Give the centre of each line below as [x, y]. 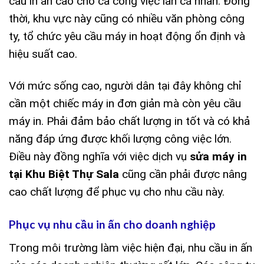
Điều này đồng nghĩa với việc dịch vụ [99, 157]
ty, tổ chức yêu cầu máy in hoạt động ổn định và [127, 36]
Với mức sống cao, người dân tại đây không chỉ [125, 86]
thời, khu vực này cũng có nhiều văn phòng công [127, 18]
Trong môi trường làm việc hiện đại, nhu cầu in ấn [131, 248]
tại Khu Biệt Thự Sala [64, 174]
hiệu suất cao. [43, 54]
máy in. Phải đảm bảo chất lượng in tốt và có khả [129, 121]
